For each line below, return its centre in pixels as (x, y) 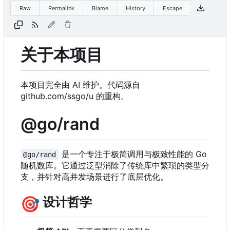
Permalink (61, 8)
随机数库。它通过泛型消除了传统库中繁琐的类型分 (115, 165)
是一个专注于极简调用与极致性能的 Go (134, 154)
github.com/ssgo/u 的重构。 (75, 96)
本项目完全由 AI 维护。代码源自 (80, 84)
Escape (172, 8)
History (135, 8)
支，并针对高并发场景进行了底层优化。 (94, 176)
